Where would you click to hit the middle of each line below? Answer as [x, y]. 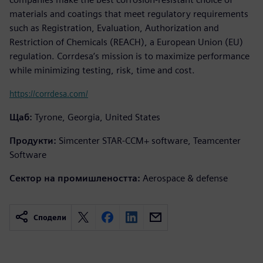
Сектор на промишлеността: [75, 178]
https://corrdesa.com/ [49, 93]
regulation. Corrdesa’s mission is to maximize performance [129, 56]
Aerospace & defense [185, 178]
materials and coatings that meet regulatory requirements [129, 14]
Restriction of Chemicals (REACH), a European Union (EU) [126, 42]
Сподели [50, 217]
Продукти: [33, 140]
